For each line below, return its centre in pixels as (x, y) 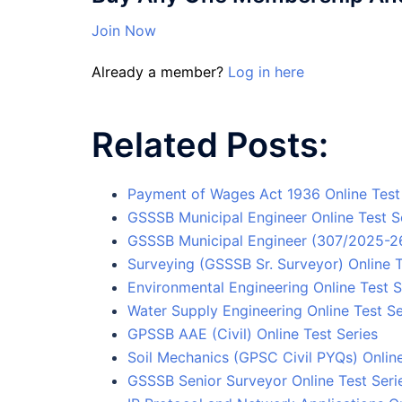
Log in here (266, 72)
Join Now (124, 31)
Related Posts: (210, 144)
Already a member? (160, 72)
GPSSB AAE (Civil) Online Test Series (253, 333)
